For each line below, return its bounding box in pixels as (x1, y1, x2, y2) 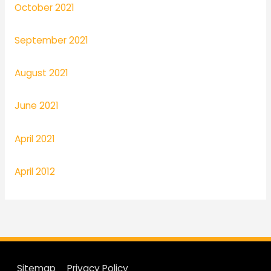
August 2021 (14, 67, 68, 80)
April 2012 (14, 165, 55, 178)
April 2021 (14, 132, 55, 145)
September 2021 (14, 33, 88, 47)
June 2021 (14, 99, 59, 113)
